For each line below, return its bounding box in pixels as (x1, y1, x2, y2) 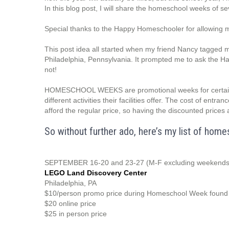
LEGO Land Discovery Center (44, 169, 147, 177)
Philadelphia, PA (44, 179, 97, 187)
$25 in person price (44, 210, 107, 218)
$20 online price (44, 199, 98, 208)
